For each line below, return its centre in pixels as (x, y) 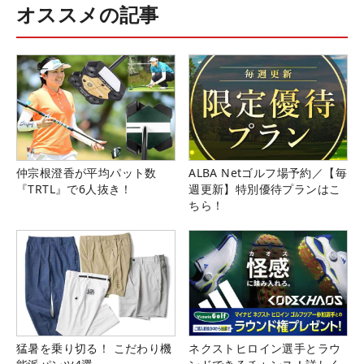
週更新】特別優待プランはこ (265, 189)
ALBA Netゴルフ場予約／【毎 (268, 173)
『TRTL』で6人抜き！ (74, 189)
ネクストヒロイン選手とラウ (265, 349)
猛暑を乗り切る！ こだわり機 (94, 349)
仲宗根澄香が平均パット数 (87, 173)
